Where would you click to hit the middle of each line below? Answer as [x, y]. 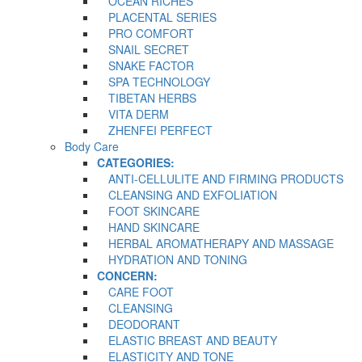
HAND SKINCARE [148, 227]
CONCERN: [127, 275]
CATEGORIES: [136, 162]
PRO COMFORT [145, 33]
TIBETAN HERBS [147, 97]
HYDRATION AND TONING [172, 259]
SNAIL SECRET [143, 49]
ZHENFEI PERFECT [155, 130]
